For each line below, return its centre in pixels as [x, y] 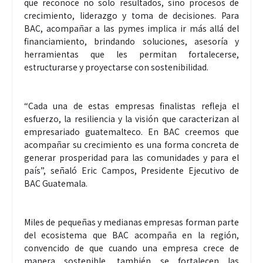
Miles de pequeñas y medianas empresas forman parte [131, 222]
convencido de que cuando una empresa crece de [131, 248]
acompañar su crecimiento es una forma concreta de [131, 145]
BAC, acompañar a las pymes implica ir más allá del [131, 28]
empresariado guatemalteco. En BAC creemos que [131, 132]
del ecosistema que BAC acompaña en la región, [131, 235]
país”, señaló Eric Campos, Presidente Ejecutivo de [131, 171]
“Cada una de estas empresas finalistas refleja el [131, 106]
